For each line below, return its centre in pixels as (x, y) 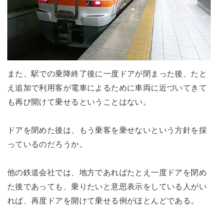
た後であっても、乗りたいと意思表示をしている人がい (107, 186)
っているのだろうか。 (47, 144)
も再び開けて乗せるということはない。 (79, 102)
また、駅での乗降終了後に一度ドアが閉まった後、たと (107, 74)
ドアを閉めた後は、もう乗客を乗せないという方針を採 (107, 130)
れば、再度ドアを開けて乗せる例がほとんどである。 (103, 200)
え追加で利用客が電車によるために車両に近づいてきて (107, 88)
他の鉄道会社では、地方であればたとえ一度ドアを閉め (107, 172)
